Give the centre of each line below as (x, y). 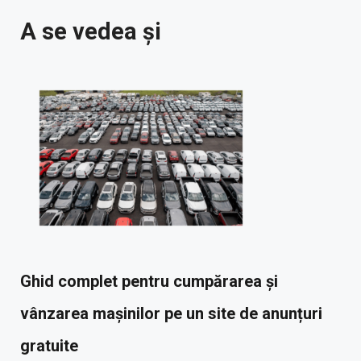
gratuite (49, 346)
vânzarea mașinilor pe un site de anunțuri (171, 314)
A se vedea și (91, 32)
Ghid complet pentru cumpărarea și (149, 282)
